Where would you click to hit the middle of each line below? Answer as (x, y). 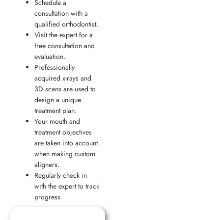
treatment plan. (55, 111)
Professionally (55, 68)
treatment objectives (63, 132)
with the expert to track (67, 186)
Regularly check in (61, 176)
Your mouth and (57, 122)
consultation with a (61, 14)
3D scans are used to (65, 89)
